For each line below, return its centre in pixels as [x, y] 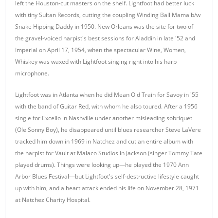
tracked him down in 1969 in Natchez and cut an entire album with [104, 141]
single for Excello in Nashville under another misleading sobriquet [104, 118]
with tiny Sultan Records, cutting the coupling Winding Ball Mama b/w [108, 15]
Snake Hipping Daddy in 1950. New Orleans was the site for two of [104, 27]
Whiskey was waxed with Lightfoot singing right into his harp [96, 62]
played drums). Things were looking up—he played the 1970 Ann [102, 165]
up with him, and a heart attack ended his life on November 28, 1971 [107, 188]
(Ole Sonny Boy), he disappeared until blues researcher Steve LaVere [108, 130]
